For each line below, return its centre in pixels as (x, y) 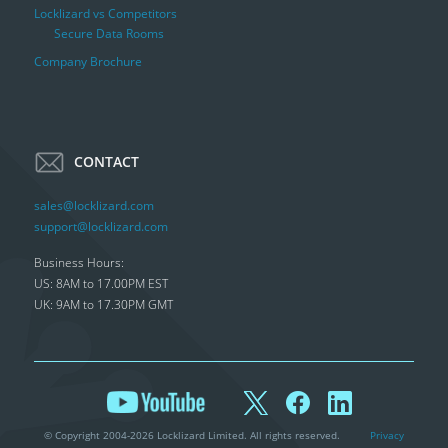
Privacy (386, 435)
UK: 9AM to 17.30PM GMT (103, 305)
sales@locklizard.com (93, 205)
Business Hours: (78, 263)
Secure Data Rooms (108, 34)
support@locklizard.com (100, 226)
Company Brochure (87, 62)
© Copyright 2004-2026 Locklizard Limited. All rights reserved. (191, 435)
